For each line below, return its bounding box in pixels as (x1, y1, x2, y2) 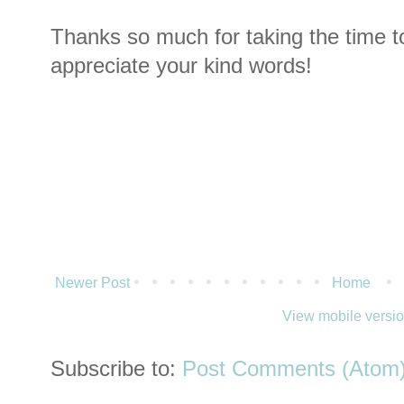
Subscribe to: (50, 357, 182, 381)
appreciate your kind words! (50, 54, 312, 78)
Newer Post (55, 275, 130, 291)
